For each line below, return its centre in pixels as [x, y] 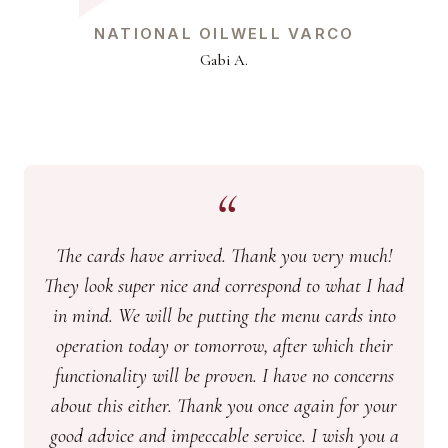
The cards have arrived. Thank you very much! [224, 256]
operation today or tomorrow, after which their [224, 346]
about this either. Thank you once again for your [224, 406]
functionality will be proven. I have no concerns [224, 376]
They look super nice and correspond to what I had [224, 286]
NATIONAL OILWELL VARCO [224, 34]
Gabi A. [224, 60]
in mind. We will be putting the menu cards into [224, 316]
